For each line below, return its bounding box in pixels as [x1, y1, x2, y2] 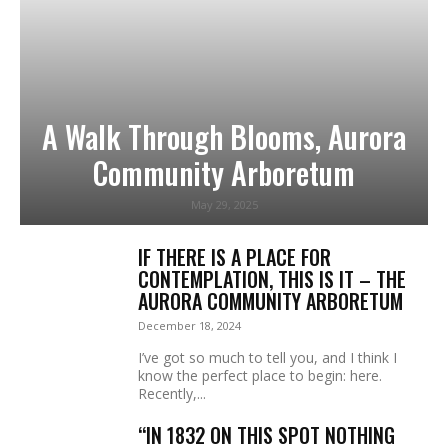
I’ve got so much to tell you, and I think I [138, 347, 397, 367]
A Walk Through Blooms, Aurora [42, 113, 406, 159]
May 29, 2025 [190, 196, 258, 212]
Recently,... [138, 383, 206, 403]
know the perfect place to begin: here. [138, 365, 382, 385]
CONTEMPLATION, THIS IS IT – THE [138, 263, 406, 294]
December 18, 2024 [138, 317, 241, 333]
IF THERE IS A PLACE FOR [138, 241, 331, 272]
